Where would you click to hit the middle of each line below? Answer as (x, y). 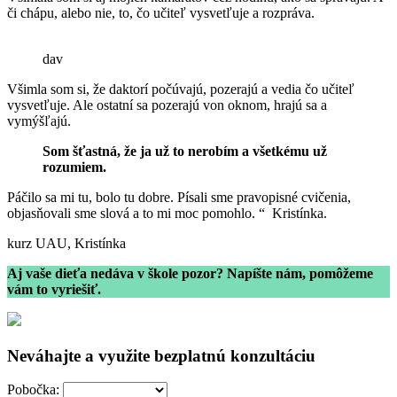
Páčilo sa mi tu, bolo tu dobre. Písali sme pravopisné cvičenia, (179, 197)
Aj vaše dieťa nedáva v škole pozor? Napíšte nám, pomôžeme (190, 273)
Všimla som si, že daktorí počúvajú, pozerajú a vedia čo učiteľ (181, 89)
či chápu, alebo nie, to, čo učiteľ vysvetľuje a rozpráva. (161, 12)
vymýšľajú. (39, 121)
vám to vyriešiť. (54, 289)
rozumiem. (74, 167)
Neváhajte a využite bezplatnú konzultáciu (161, 355)
